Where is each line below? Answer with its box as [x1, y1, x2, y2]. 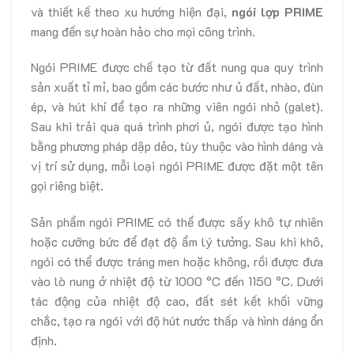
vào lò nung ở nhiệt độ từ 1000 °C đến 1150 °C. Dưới [31, 273, 323, 290]
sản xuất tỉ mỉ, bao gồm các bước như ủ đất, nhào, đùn [31, 78, 323, 96]
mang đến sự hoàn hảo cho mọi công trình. [31, 22, 255, 40]
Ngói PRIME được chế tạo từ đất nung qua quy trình [31, 58, 323, 76]
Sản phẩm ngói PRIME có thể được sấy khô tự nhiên [31, 213, 323, 231]
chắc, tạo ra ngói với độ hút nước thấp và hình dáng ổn [31, 312, 323, 330]
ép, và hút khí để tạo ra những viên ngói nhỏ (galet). [31, 98, 323, 115]
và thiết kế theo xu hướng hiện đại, [31, 2, 232, 20]
